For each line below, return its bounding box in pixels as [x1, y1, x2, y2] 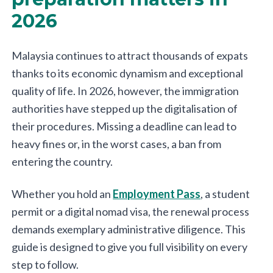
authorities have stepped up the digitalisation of [12, 102, 238, 116]
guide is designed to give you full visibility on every [12, 240, 248, 254]
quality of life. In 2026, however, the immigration [12, 84, 239, 98]
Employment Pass [113, 187, 201, 201]
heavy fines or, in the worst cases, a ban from [12, 137, 222, 151]
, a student [200, 187, 250, 201]
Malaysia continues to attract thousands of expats [12, 49, 249, 63]
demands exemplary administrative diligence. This [12, 222, 246, 236]
